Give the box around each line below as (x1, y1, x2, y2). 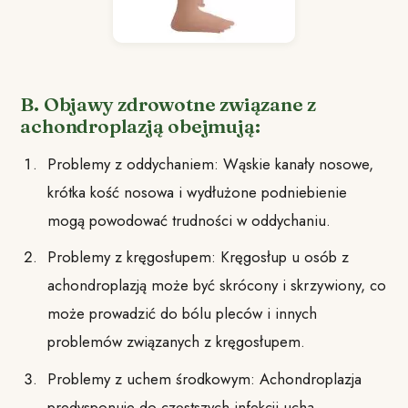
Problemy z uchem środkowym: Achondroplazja (46, 367, 362, 390)
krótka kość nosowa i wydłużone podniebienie (46, 180, 347, 203)
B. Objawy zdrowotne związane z (20, 92, 317, 116)
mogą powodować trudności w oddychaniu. (46, 209, 331, 231)
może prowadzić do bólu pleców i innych (46, 302, 317, 325)
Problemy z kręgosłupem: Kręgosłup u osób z (46, 246, 349, 269)
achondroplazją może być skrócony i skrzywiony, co (46, 274, 386, 297)
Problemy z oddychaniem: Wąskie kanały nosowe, (46, 152, 373, 175)
